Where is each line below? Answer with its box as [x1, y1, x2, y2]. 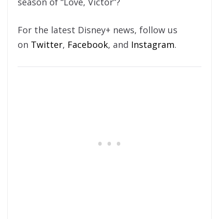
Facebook [67, 38, 108, 50]
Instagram [131, 38, 175, 50]
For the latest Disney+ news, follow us [18, 23, 177, 36]
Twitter [31, 38, 63, 50]
